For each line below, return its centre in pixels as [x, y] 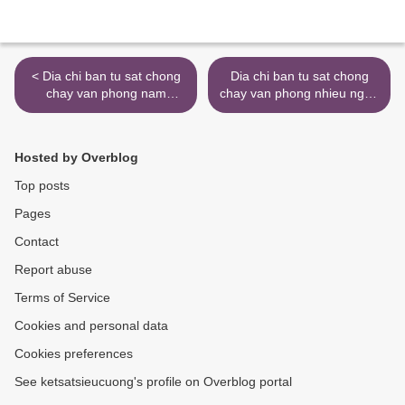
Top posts [42, 186]
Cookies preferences [74, 354]
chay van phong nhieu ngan [299, 94]
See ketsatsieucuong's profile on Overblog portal [153, 382]
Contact [37, 242]
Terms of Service [62, 298]
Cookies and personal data [91, 326]
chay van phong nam [106, 94]
